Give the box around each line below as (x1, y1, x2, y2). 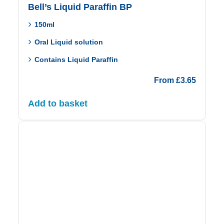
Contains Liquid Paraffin (34, 55, 118, 63)
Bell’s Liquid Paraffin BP (28, 1, 132, 12)
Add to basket (28, 98, 87, 108)
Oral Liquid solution (34, 37, 103, 46)
